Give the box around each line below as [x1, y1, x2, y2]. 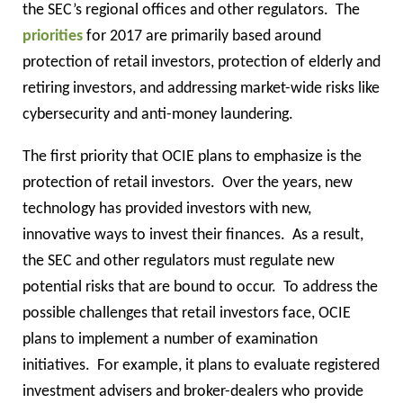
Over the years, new [222, 174, 353, 192]
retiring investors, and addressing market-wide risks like [22, 79, 380, 97]
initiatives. [22, 356, 90, 374]
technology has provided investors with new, [22, 200, 311, 218]
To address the [283, 278, 378, 296]
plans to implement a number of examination [22, 330, 318, 348]
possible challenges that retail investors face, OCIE [22, 304, 351, 322]
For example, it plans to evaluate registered [97, 356, 380, 374]
